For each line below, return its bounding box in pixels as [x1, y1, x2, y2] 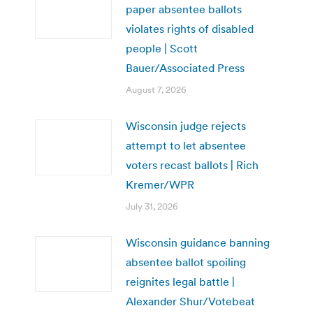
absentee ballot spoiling [126, 255, 246, 270]
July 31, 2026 [126, 201, 178, 213]
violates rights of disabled [126, 22, 254, 36]
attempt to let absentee [126, 138, 246, 153]
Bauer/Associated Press [126, 61, 245, 75]
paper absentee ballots [126, 2, 242, 17]
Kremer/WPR [126, 177, 194, 192]
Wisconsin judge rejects [126, 119, 246, 133]
